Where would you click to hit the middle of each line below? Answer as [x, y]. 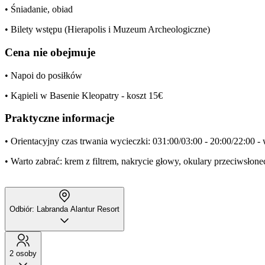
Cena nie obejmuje [50, 52]
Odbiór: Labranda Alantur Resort [64, 209]
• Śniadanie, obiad [39, 9]
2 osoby [23, 254]
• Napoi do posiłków [43, 75]
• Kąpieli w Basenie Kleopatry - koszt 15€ [84, 95]
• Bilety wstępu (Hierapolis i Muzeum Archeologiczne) [107, 30]
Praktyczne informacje [59, 118]
